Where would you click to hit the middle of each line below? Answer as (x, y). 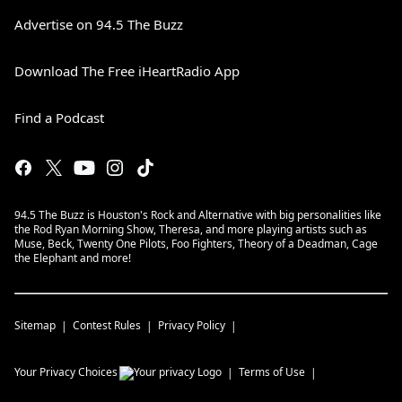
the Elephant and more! (73, 258)
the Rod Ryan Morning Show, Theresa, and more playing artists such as (191, 230)
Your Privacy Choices (66, 372)
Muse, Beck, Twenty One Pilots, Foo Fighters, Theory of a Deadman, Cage (196, 244)
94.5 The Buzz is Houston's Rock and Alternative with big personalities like (198, 215)
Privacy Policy (192, 326)
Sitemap (35, 326)
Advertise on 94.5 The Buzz (99, 25)
